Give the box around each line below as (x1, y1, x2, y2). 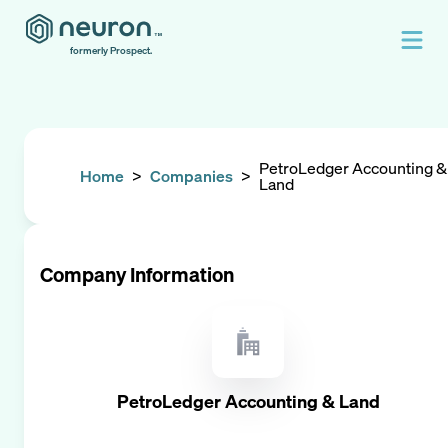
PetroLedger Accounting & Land (116, 389, 380, 414)
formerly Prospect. (70, 44, 152, 57)
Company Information (40, 261, 234, 288)
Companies (150, 165, 233, 187)
